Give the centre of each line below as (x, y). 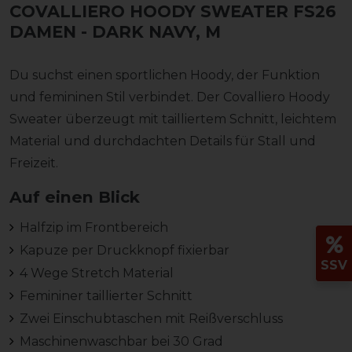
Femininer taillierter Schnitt (106, 295)
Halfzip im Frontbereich (93, 227)
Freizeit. (34, 163)
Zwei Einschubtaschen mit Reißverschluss (151, 318)
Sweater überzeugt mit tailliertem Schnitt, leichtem (173, 119)
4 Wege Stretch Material (96, 273)
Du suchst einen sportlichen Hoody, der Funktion (165, 75)
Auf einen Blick (75, 196)
